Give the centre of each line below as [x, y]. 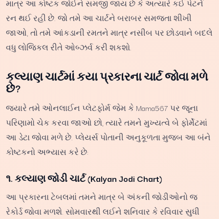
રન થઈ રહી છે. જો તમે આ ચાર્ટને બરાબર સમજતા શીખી [99, 18]
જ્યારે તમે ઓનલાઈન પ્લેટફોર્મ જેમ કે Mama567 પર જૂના [102, 108]
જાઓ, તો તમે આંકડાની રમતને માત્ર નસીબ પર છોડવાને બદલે [109, 33]
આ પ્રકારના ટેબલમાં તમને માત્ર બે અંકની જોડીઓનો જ [102, 197]
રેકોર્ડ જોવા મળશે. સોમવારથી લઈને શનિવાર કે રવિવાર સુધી [103, 211]
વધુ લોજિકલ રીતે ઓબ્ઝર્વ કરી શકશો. [69, 47]
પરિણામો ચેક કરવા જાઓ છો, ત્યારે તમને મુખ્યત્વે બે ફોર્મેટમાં [107, 122]
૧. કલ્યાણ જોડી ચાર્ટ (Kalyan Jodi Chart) [84, 178]
